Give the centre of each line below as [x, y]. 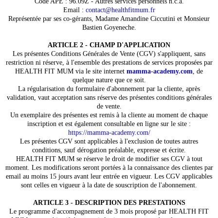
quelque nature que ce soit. [109, 80]
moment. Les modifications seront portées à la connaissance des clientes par [109, 168]
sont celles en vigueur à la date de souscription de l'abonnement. [109, 185]
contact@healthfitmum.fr [120, 10]
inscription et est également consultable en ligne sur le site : [109, 124]
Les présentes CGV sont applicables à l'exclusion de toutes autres [109, 141]
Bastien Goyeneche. [109, 27]
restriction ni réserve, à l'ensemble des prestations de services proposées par [109, 63]
